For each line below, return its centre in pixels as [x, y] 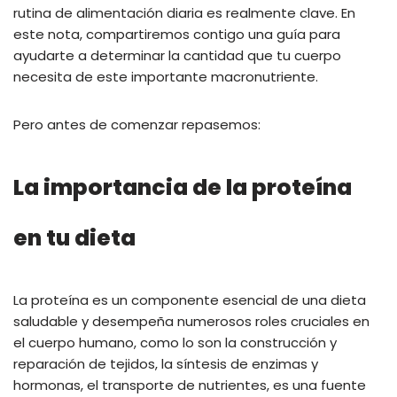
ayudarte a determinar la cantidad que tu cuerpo [177, 55]
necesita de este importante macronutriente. [166, 76]
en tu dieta [74, 237]
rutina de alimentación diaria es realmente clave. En [184, 12]
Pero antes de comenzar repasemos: [137, 124]
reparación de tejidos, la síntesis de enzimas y [166, 363]
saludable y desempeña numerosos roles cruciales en [191, 321]
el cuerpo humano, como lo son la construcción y [175, 342]
